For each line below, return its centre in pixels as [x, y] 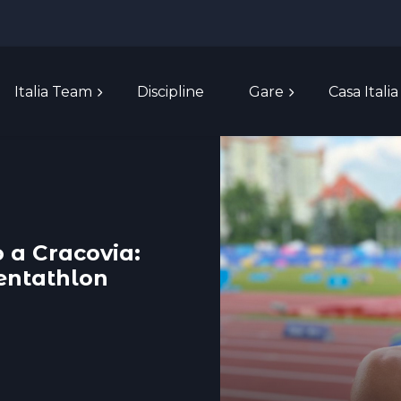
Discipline [171, 91]
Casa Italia [364, 91]
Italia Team [54, 91]
